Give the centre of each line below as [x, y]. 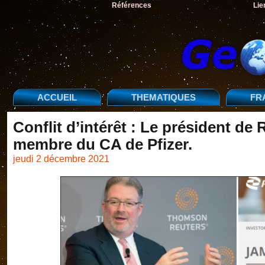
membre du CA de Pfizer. [103, 144]
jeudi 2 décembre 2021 [61, 159]
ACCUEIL [57, 97]
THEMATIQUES [164, 97]
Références [131, 5]
